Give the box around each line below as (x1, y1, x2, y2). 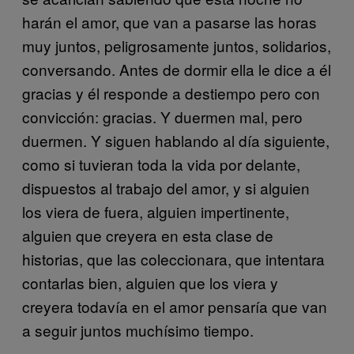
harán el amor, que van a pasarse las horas (22, 10, 317, 32)
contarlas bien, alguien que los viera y (22, 271, 278, 293)
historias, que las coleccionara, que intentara (22, 247, 325, 269)
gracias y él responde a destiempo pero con (22, 81, 320, 104)
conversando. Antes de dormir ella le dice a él (22, 58, 331, 80)
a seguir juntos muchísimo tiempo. (22, 318, 254, 341)
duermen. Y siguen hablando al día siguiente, (22, 129, 330, 151)
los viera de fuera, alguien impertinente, (22, 200, 289, 222)
